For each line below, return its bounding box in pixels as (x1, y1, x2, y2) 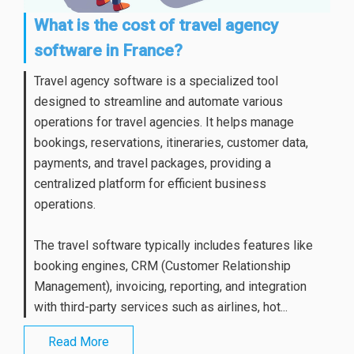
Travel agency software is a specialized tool (34, 73, 278, 88)
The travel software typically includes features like (34, 237, 313, 253)
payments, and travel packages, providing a (34, 155, 271, 171)
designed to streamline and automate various (34, 93, 283, 109)
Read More (48, 333, 109, 349)
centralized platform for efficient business (34, 175, 266, 191)
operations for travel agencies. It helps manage (34, 114, 294, 130)
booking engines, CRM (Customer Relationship (34, 258, 291, 273)
